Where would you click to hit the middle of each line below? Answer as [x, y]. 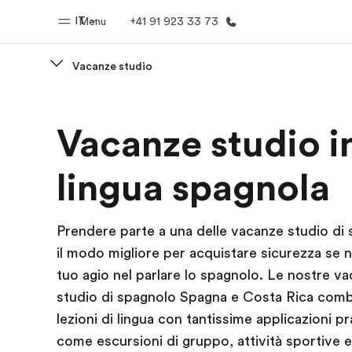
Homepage [151, 114]
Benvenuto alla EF [151, 137]
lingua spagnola [193, 188]
